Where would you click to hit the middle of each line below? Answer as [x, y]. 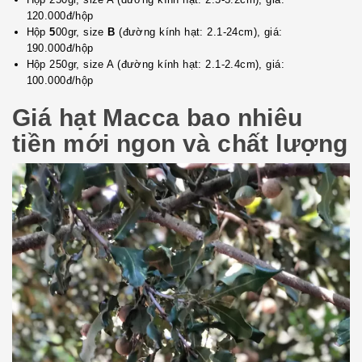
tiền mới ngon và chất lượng [180, 144]
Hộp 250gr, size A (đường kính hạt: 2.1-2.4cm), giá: [156, 65]
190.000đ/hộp [60, 48]
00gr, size [82, 32]
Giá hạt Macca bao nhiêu [158, 118]
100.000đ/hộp [60, 81]
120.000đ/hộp [60, 16]
